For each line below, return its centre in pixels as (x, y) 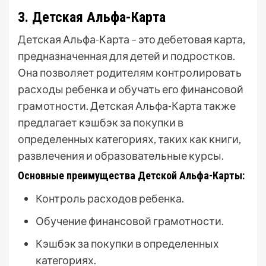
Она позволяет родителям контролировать (130, 72)
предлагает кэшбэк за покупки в (101, 122)
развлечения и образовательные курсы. (121, 156)
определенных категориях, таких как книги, (129, 139)
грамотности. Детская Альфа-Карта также (127, 106)
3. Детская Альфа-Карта (92, 17)
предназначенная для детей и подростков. (126, 56)
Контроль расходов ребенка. (110, 198)
